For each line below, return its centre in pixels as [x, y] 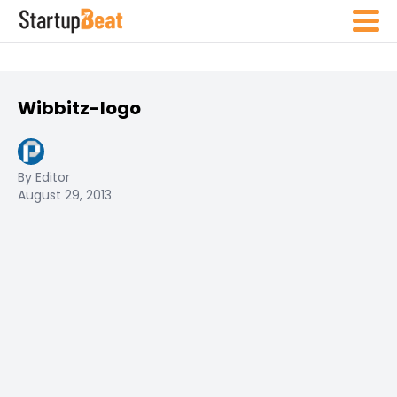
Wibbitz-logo [79, 108]
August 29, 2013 [65, 195]
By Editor [44, 177]
